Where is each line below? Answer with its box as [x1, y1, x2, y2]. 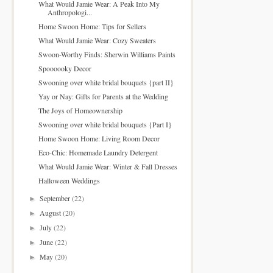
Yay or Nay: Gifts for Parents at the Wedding [38, 91, 168, 101]
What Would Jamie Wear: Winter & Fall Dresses [38, 161, 177, 171]
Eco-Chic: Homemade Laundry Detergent [38, 147, 158, 157]
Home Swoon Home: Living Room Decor [38, 133, 160, 143]
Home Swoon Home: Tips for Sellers [38, 21, 146, 31]
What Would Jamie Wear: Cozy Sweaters [38, 35, 156, 45]
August [40, 207, 63, 218]
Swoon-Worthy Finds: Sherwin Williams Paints [38, 49, 175, 59]
